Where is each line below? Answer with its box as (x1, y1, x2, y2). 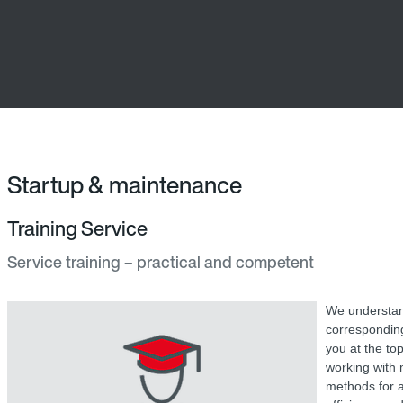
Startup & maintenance (7, 167, 242, 201)
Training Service (7, 214, 148, 243)
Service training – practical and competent (7, 250, 314, 273)
